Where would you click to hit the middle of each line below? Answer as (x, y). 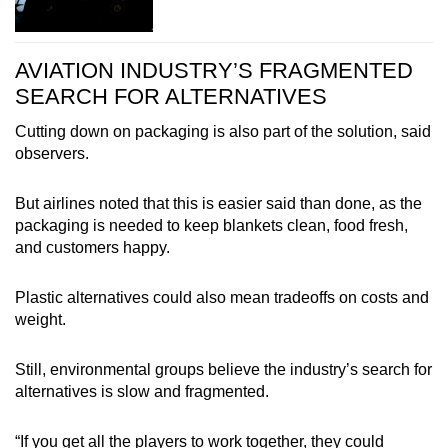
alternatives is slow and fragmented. (142, 391)
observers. (54, 153)
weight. (40, 319)
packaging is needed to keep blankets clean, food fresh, (211, 225)
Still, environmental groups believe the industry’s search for (223, 369)
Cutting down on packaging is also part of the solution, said (223, 131)
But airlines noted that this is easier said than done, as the (218, 203)
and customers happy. (92, 247)
